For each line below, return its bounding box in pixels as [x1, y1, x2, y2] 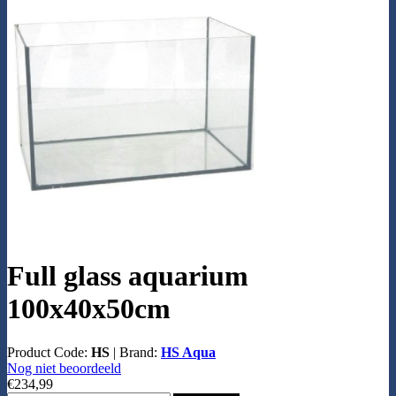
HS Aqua [161, 344, 216, 360]
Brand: [119, 344, 161, 360]
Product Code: [7, 344, 91, 360]
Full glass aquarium [7, 260, 248, 293]
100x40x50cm [7, 293, 171, 325]
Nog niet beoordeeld [7, 360, 121, 376]
